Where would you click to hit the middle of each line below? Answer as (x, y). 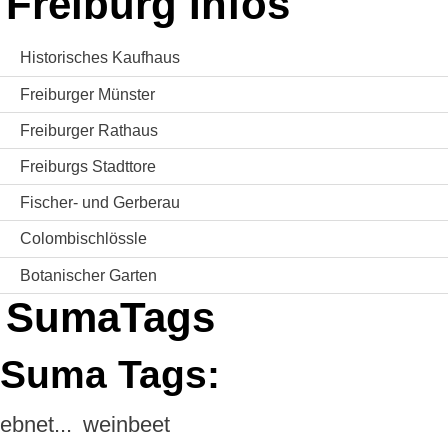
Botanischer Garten (88, 275)
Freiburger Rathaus (89, 130)
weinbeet (126, 425)
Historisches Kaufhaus (100, 58)
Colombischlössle (83, 239)
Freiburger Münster (87, 94)
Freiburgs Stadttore (88, 167)
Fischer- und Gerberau (100, 203)
